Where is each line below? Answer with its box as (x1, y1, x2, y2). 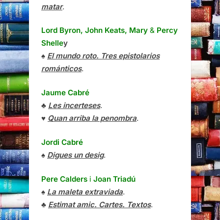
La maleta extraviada (47, 187, 123, 196)
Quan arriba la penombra (48, 113, 137, 123)
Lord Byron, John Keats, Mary (41, 26, 148, 35)
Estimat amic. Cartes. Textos (48, 199, 151, 209)
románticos (41, 64, 82, 74)
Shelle (41, 38, 63, 48)
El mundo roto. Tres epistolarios (47, 51, 160, 61)
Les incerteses (48, 101, 100, 110)
